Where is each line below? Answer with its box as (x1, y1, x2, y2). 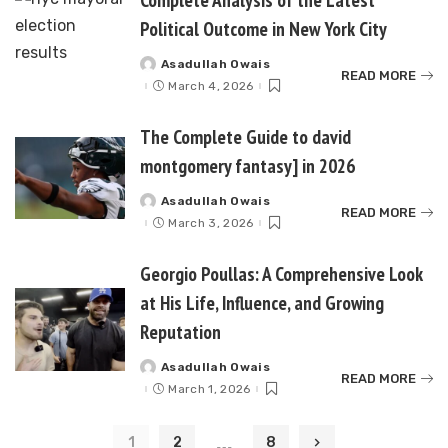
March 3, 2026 (168, 216, 254, 230)
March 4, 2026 (168, 79, 254, 93)
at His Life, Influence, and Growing (140, 290, 384, 315)
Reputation (140, 319, 221, 344)
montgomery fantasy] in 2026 (140, 153, 355, 178)
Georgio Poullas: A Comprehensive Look (140, 261, 423, 286)
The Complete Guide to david (140, 124, 351, 149)
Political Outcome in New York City (140, 16, 387, 41)
